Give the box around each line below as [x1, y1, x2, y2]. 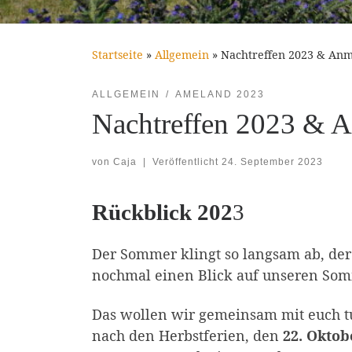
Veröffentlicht [152, 156, 222, 167]
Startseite [92, 46, 143, 62]
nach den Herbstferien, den [92, 325, 279, 345]
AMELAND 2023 [174, 88, 265, 100]
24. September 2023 [221, 156, 323, 167]
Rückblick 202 [92, 199, 233, 225]
